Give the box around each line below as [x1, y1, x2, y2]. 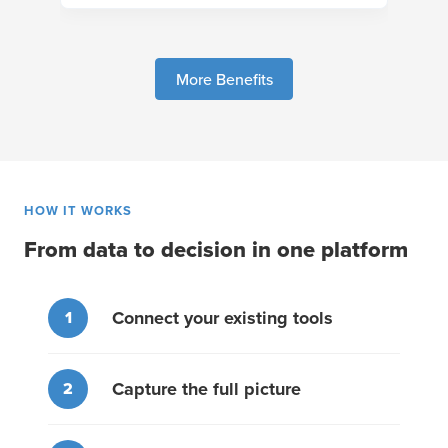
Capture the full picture [112, 375, 301, 402]
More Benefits [175, 68, 273, 91]
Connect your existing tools [112, 304, 333, 331]
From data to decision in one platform [24, 233, 408, 267]
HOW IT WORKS [24, 201, 133, 221]
